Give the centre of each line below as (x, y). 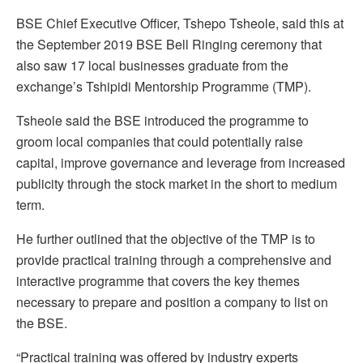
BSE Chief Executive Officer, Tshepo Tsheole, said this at (180, 23)
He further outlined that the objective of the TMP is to (166, 239)
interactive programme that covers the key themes (158, 281)
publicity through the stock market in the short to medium (177, 184)
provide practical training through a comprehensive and (174, 260)
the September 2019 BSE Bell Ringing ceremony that (169, 45)
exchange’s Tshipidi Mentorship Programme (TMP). (164, 87)
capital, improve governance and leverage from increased (181, 163)
